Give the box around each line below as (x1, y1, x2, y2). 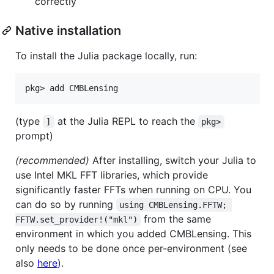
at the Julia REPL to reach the (54, 114, 198, 127)
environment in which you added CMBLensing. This (15, 227, 251, 240)
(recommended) (15, 154, 89, 166)
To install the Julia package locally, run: (15, 49, 197, 62)
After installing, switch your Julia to (89, 154, 256, 166)
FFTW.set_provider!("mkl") (15, 214, 138, 224)
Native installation (15, 23, 121, 38)
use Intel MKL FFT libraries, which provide (15, 168, 208, 181)
